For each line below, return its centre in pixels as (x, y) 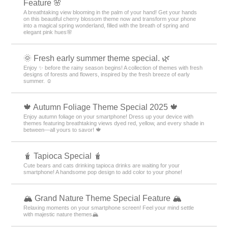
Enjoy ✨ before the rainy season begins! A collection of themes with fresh (113, 67)
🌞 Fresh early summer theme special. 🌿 (97, 58)
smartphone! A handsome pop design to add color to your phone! (103, 172)
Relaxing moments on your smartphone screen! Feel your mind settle (109, 207)
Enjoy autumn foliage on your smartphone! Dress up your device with (109, 116)
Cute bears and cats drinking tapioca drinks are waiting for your (102, 165)
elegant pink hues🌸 (48, 32)
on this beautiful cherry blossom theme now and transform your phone (110, 19)
